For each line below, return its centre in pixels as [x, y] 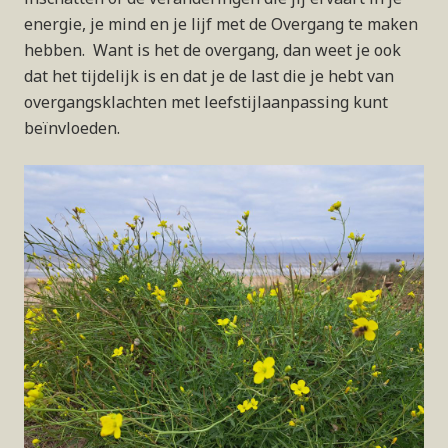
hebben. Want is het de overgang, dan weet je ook [212, 49]
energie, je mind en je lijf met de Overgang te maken [221, 23]
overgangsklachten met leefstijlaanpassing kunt [206, 101]
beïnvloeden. [74, 127]
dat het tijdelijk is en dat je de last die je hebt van [209, 75]
